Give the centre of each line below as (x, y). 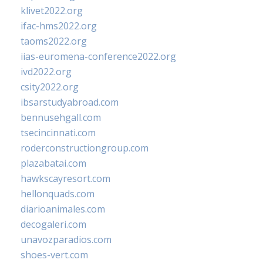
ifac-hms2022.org (59, 26)
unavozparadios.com (66, 240)
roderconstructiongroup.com (85, 148)
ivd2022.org (46, 72)
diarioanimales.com (63, 209)
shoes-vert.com (54, 255)
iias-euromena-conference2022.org (98, 57)
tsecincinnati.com (58, 133)
